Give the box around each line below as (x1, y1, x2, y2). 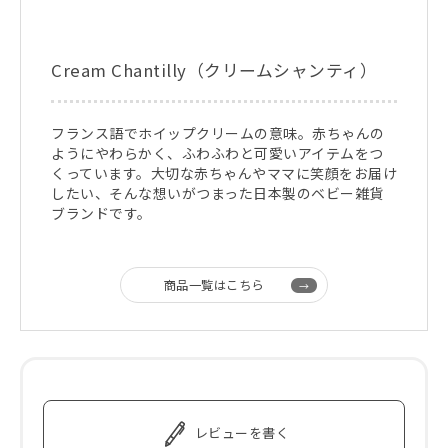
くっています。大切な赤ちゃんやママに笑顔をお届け (51, 163, 397, 184)
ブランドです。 (51, 203, 152, 224)
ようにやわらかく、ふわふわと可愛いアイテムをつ (51, 143, 384, 164)
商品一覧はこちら (163, 276, 264, 295)
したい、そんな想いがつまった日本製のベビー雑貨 (51, 183, 384, 204)
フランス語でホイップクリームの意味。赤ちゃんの (51, 123, 385, 144)
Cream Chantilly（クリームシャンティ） (51, 58, 377, 83)
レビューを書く (194, 423, 289, 443)
